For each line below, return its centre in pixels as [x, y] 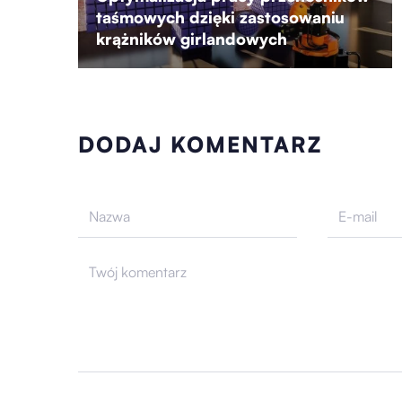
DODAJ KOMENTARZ [200, 144]
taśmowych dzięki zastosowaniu [220, 17]
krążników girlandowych [192, 38]
